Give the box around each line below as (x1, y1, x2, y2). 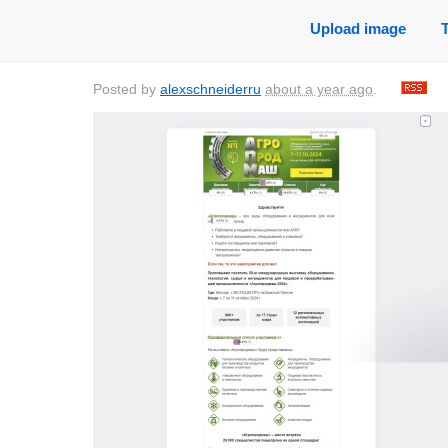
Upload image (309, 20, 406, 37)
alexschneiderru (160, 82, 261, 98)
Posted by (93, 82, 160, 98)
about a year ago (265, 82, 373, 98)
